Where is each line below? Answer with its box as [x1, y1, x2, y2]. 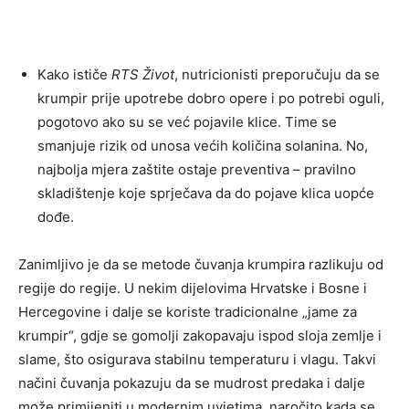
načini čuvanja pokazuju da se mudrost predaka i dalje [18, 374, 365, 393]
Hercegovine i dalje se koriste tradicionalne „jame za [18, 303, 357, 321]
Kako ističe [37, 66, 111, 84]
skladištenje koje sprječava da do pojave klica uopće [37, 184, 374, 203]
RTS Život [111, 66, 174, 84]
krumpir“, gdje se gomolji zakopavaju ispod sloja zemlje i [18, 327, 382, 345]
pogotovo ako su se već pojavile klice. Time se [37, 113, 337, 131]
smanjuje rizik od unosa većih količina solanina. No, [37, 137, 368, 155]
